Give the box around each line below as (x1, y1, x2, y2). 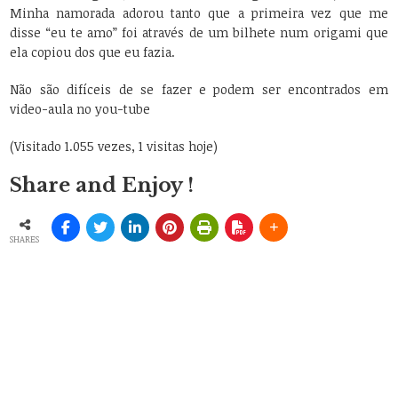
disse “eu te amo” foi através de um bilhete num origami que (10, 24, 388, 42)
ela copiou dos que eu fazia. (10, 44, 176, 61)
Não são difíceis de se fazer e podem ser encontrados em (10, 81, 388, 99)
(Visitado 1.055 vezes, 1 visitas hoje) (10, 138, 219, 155)
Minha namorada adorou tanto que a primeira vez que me (10, 4, 388, 22)
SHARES (10, 232, 40, 245)
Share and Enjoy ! (10, 173, 195, 198)
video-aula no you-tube (10, 100, 151, 118)
